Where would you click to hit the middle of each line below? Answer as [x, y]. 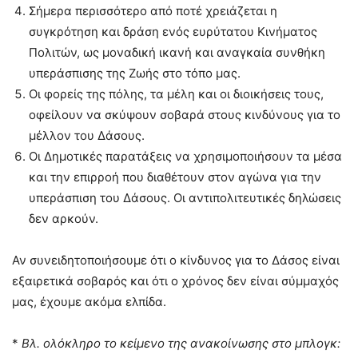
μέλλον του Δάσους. [87, 135]
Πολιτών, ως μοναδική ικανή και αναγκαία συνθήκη [177, 52]
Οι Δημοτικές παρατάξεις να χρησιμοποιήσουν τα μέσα [185, 156]
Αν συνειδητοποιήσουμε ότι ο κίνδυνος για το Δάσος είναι [176, 260]
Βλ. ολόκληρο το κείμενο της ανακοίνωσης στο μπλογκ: [181, 343]
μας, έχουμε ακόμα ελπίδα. [89, 301]
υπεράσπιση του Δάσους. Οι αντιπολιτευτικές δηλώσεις [185, 197]
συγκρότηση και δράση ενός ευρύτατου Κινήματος [173, 31]
